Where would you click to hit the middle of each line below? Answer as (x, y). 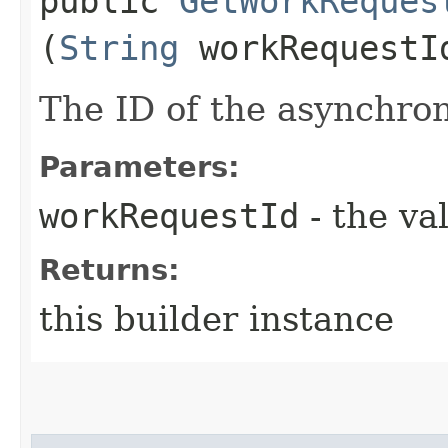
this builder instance (216, 318)
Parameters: (139, 166)
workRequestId (169, 215)
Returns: (109, 269)
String (119, 47)
